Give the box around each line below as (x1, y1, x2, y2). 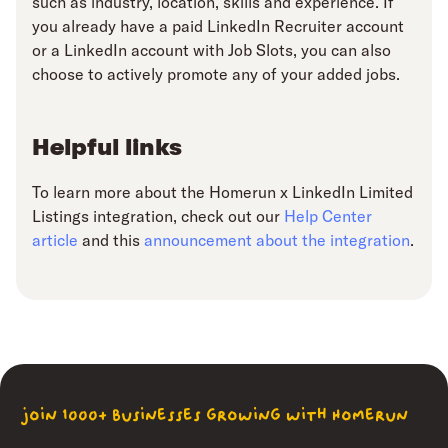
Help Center (284, 206, 372, 227)
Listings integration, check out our (32, 206, 284, 227)
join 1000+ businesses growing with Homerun (20, 406, 408, 427)
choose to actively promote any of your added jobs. (32, 64, 400, 85)
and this (78, 230, 144, 251)
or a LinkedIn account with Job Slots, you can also (32, 40, 391, 61)
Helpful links (32, 133, 182, 162)
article (32, 230, 78, 251)
